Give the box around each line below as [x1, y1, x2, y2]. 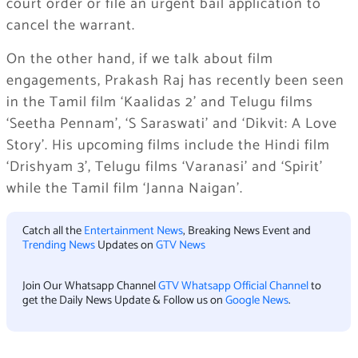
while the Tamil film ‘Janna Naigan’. [6, 177, 243, 201]
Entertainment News [83, 221, 183, 241]
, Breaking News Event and [182, 221, 311, 241]
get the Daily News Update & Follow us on [22, 290, 225, 310]
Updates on [94, 236, 156, 256]
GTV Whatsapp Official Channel [157, 276, 311, 296]
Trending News [22, 236, 95, 256]
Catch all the [22, 221, 84, 241]
